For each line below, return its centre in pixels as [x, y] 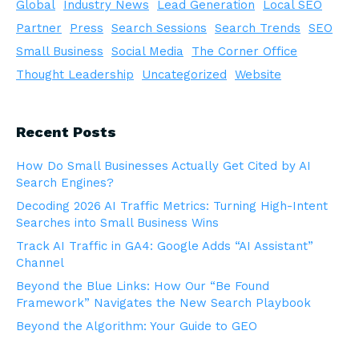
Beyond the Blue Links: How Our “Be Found [143, 286]
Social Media [147, 52]
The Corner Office [244, 52]
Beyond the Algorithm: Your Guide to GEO [137, 327]
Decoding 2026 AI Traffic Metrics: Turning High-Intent [172, 206]
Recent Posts [66, 132]
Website [258, 75]
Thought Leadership [75, 75]
